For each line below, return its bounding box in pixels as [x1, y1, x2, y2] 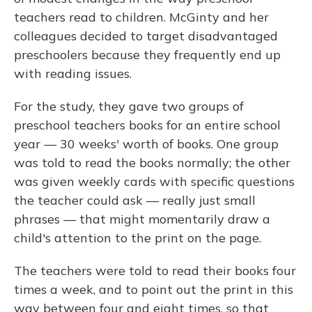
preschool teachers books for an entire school [14, 117, 281, 134]
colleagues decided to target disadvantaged [14, 28, 278, 45]
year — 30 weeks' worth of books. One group [14, 136, 279, 153]
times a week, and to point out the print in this [14, 281, 293, 298]
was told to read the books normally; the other [14, 155, 290, 171]
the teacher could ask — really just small [14, 192, 256, 209]
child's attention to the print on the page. [14, 230, 261, 247]
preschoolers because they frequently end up [14, 47, 281, 63]
